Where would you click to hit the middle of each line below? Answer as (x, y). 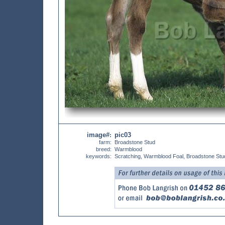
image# (98, 135)
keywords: (99, 156)
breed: (104, 149)
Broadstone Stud (135, 142)
